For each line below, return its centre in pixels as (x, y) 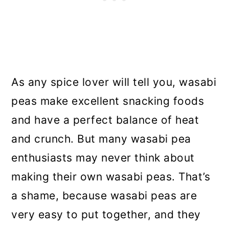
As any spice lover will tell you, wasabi (114, 82)
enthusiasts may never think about (103, 158)
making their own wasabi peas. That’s (111, 177)
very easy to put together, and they (106, 214)
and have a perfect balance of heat (105, 120)
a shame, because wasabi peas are (104, 196)
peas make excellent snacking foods (108, 101)
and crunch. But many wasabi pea (101, 139)
